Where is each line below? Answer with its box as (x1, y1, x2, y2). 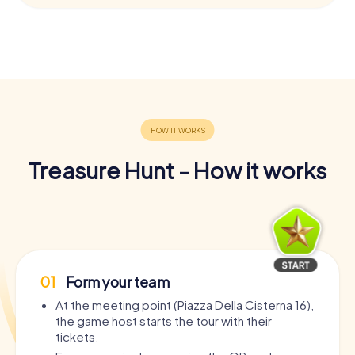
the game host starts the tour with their (55, 312, 272, 328)
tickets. (55, 328, 98, 344)
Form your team (63, 272, 170, 291)
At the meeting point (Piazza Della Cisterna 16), (55, 296, 314, 312)
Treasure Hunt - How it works (29, 155, 326, 184)
